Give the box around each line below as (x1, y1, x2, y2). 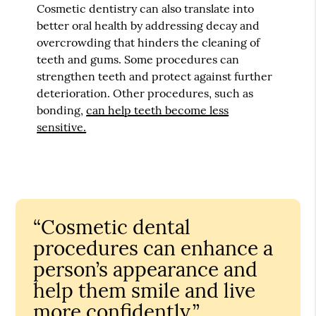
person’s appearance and (33, 256, 258, 282)
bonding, (37, 102, 87, 117)
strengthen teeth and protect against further (37, 68, 273, 83)
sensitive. (37, 119, 87, 134)
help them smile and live (33, 277, 256, 303)
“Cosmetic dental (33, 214, 191, 240)
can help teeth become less (86, 102, 229, 117)
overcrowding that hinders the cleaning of (37, 35, 260, 49)
